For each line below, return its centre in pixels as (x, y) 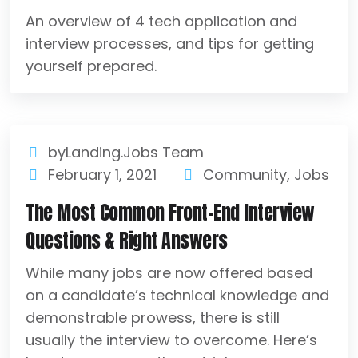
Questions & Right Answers (127, 241)
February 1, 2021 (103, 175)
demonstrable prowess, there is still (153, 318)
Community (245, 175)
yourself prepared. (91, 66)
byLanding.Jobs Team (124, 152)
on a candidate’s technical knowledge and (177, 295)
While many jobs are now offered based (169, 273)
